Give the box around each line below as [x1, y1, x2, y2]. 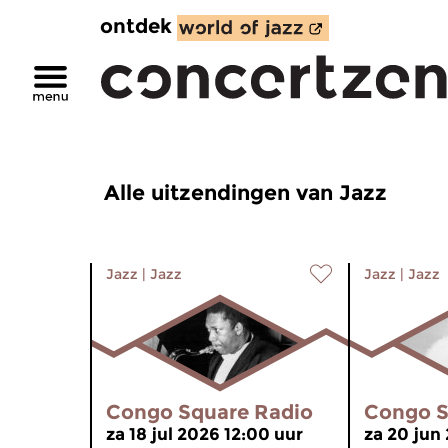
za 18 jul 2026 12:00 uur [106, 424, 303, 444]
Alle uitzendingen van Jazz [104, 180, 387, 205]
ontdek [100, 14, 172, 38]
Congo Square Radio [106, 400, 313, 424]
